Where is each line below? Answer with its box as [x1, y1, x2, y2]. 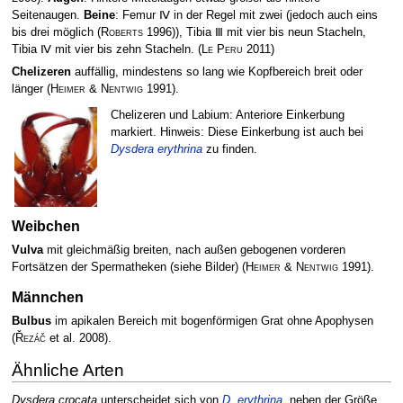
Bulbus [11, 314, 51, 327]
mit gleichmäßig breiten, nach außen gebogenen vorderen [42, 243, 345, 256]
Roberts [100, 25, 143, 39]
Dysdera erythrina [111, 142, 203, 156]
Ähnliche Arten [11, 360, 124, 380]
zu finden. [202, 142, 258, 156]
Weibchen [11, 217, 80, 234]
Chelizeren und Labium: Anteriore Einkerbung [111, 108, 345, 121]
